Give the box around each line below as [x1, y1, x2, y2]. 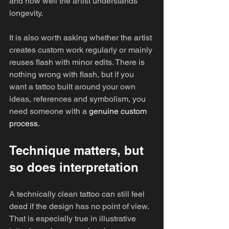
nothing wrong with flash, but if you [9, 70, 136, 79]
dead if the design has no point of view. [9, 201, 151, 211]
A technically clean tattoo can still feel [9, 189, 147, 199]
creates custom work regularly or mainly [9, 45, 154, 55]
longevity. [9, 8, 43, 18]
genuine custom [89, 106, 149, 116]
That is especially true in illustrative [9, 214, 138, 223]
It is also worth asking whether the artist [9, 33, 154, 42]
